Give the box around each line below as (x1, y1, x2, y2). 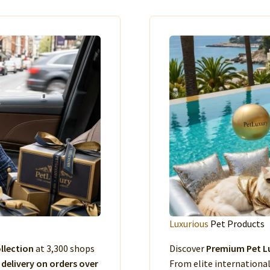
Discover (169, 242, 206, 254)
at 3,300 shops (34, 242, 95, 254)
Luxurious (169, 218, 209, 230)
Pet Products (209, 218, 265, 230)
